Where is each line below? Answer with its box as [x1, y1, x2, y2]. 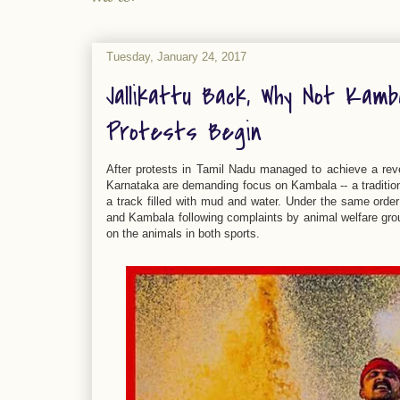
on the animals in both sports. [106, 227, 260, 240]
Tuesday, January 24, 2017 [106, 49, 246, 63]
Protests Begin [106, 114, 262, 150]
